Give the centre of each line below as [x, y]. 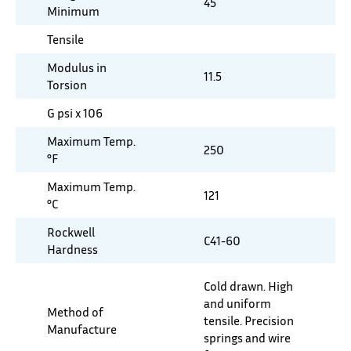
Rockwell [71, 232]
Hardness [72, 249]
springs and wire [247, 338]
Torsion [67, 85]
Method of [75, 312]
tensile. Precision [249, 320]
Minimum [73, 11]
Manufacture [82, 329]
